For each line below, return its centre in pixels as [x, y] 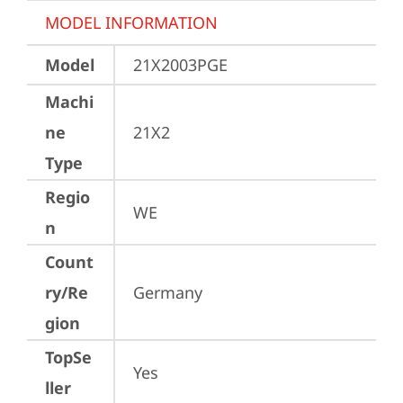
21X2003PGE [180, 65]
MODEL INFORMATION [131, 22]
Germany [168, 292]
